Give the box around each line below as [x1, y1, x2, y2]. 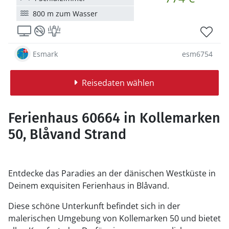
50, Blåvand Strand [8, 126, 126, 143]
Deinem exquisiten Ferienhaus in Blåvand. [8, 180, 169, 191]
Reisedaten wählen [81, 77, 154, 88]
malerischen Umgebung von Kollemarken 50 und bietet [8, 213, 221, 224]
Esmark [33, 49, 58, 59]
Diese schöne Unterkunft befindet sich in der [8, 200, 180, 212]
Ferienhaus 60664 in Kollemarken [8, 110, 220, 126]
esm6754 [182, 49, 213, 59]
